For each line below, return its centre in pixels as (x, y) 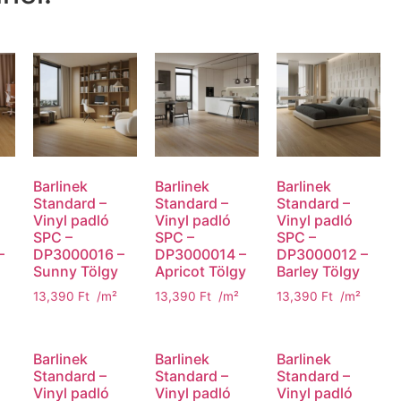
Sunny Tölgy (76, 272)
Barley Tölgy (319, 272)
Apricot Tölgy (201, 272)
